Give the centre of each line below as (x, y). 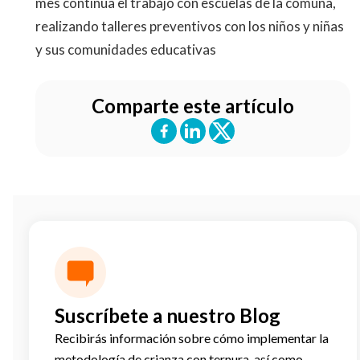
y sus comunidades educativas (126, 49)
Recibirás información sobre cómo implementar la (192, 338)
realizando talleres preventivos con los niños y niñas (190, 26)
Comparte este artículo (193, 106)
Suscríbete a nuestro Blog (168, 315)
